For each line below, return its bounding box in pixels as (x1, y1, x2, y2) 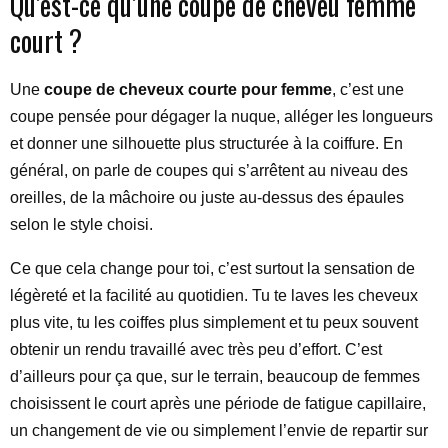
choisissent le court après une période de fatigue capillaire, (10, 395, 426, 412)
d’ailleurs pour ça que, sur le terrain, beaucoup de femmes (10, 368, 420, 385)
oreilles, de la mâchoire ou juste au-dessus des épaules (10, 189, 404, 206)
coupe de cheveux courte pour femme (44, 81, 332, 98)
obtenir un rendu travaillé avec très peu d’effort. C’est (10, 341, 382, 358)
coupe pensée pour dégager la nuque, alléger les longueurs (10, 108, 433, 125)
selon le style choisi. (10, 216, 153, 233)
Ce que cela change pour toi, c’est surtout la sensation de (10, 260, 415, 277)
